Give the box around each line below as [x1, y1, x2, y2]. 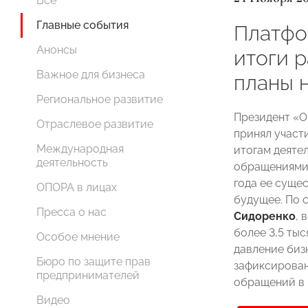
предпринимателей [36, 269, 140, 282]
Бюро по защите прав [36, 255, 151, 268]
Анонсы [36, 43, 77, 56]
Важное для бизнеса [36, 68, 145, 81]
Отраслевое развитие [36, 118, 153, 131]
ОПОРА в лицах [36, 181, 117, 194]
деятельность [36, 156, 108, 169]
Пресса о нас [36, 206, 107, 219]
